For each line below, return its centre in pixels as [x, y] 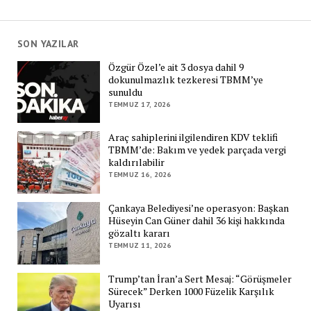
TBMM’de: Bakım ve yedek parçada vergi [197, 150]
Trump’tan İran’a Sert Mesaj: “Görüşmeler [200, 278]
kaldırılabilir [137, 162]
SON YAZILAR [48, 44]
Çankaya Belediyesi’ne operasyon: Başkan [199, 208]
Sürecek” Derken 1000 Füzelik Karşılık [192, 291]
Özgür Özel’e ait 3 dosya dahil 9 [176, 67]
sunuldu [126, 92]
